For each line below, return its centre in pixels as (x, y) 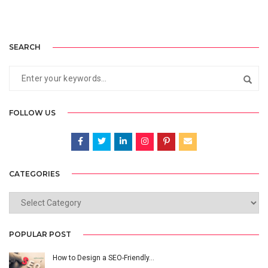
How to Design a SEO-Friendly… (103, 258)
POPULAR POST (40, 234)
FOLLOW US (32, 112)
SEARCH (25, 47)
